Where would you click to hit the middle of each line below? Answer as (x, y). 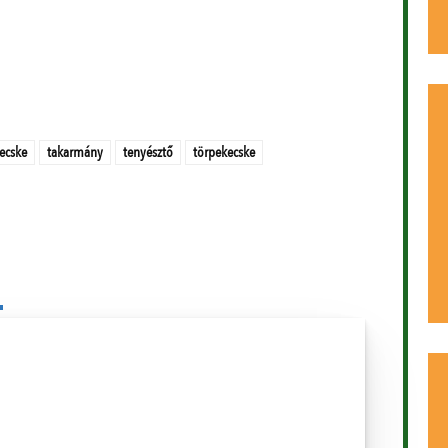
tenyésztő (148, 152)
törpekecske (224, 152)
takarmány (75, 152)
